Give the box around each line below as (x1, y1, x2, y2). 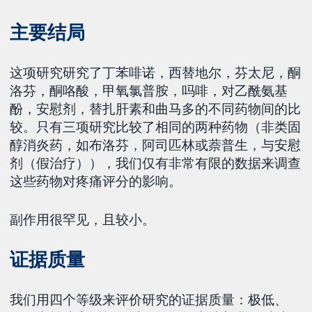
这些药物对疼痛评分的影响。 (10, 172, 182, 189)
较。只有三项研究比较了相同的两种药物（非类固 (10, 118, 302, 135)
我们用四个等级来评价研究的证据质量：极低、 (10, 291, 288, 309)
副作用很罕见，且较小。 (10, 210, 156, 228)
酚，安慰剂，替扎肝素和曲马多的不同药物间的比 (10, 100, 302, 117)
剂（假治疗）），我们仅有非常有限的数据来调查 (10, 154, 302, 171)
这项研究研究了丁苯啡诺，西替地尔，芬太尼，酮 (10, 63, 302, 81)
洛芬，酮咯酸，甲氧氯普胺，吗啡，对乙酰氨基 (10, 81, 288, 99)
